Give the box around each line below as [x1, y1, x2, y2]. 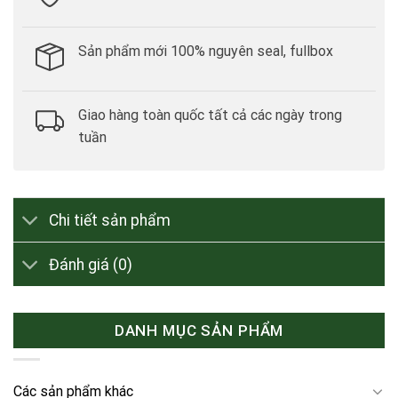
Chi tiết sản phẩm [49, 211, 171, 229]
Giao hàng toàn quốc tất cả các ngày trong [78, 107, 342, 124]
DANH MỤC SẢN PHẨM [114, 322, 284, 340]
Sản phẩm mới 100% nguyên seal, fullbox [78, 42, 333, 60]
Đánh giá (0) [49, 255, 133, 274]
